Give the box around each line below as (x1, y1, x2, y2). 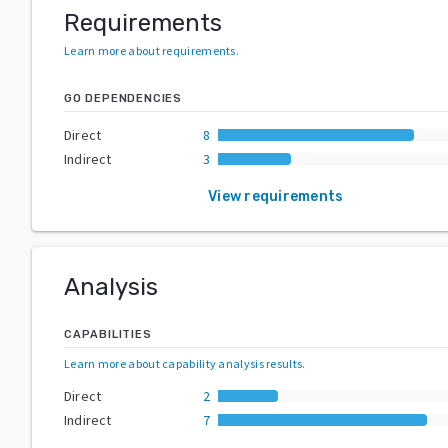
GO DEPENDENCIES (64, 91, 182, 105)
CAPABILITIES (64, 327, 152, 341)
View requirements (208, 187, 344, 205)
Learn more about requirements (64, 42, 236, 58)
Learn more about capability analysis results (64, 355, 303, 371)
